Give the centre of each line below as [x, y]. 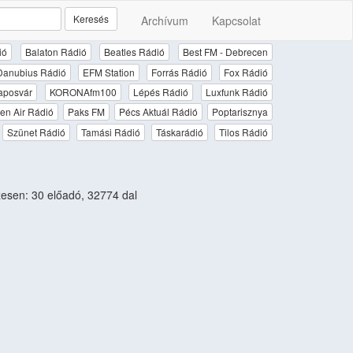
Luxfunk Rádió [237, 91]
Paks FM [86, 112]
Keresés [91, 19]
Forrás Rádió [179, 72]
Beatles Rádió [135, 52]
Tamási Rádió [110, 132]
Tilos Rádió [244, 132]
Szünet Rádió [36, 132]
